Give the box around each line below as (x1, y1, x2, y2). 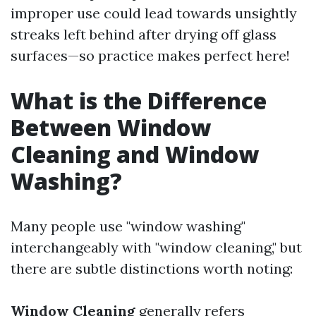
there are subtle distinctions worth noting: (11, 259, 293, 277)
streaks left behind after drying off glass (11, 25, 276, 43)
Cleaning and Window (11, 138, 259, 169)
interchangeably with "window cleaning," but (11, 238, 302, 256)
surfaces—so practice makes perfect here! (11, 46, 290, 64)
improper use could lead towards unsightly (11, 4, 297, 22)
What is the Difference (11, 85, 267, 116)
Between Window (11, 111, 211, 142)
